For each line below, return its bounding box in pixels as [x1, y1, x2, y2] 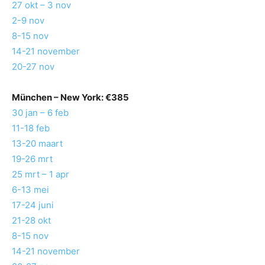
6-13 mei [12, 184, 49, 196]
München [12, 92, 52, 104]
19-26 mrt [12, 153, 53, 165]
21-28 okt [12, 215, 51, 227]
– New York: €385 [52, 92, 129, 104]
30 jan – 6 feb [12, 107, 69, 119]
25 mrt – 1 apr [12, 169, 69, 180]
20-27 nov [12, 61, 54, 73]
